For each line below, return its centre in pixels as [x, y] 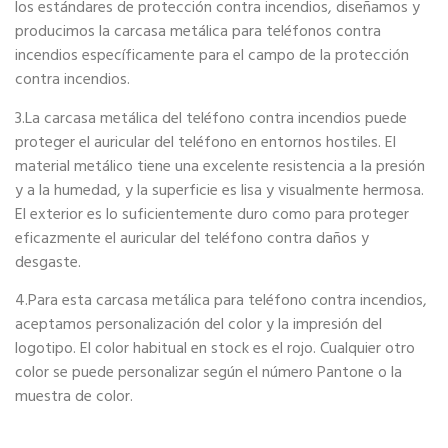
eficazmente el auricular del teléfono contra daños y [192, 237]
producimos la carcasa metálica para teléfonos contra [198, 31]
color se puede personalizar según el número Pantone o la [208, 372]
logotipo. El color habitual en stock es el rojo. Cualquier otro [215, 348]
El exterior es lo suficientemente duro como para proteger [212, 213]
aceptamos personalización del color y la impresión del [198, 324]
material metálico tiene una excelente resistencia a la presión [220, 165]
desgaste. [48, 261]
